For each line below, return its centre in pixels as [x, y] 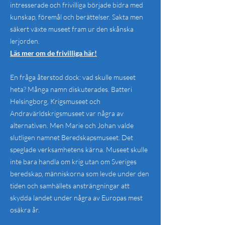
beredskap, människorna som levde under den [80, 174]
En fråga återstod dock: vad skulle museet [73, 77]
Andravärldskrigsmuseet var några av [67, 113]
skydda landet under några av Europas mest [76, 198]
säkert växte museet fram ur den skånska [72, 29]
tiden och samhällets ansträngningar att [70, 186]
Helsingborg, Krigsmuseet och [55, 101]
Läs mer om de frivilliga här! [53, 53]
